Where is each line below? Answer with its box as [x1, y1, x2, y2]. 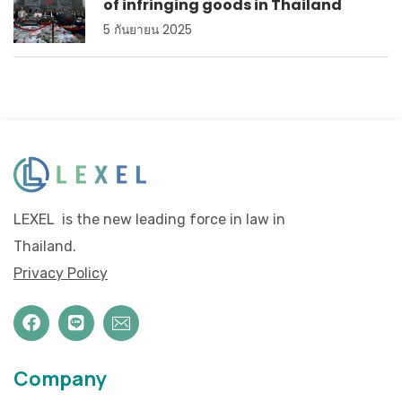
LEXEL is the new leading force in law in [13, 210, 285, 228]
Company [13, 364, 107, 392]
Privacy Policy [13, 264, 108, 282]
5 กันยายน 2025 [103, 21, 192, 39]
